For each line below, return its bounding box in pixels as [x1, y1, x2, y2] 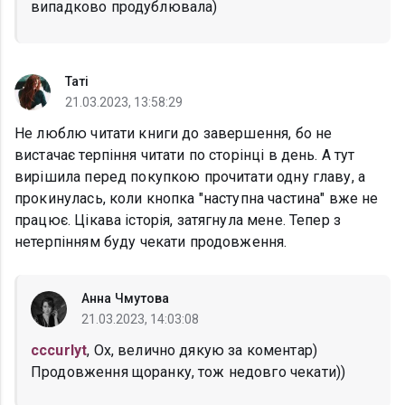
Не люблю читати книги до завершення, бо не [14, 125, 333, 143]
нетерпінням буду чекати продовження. [14, 233, 287, 251]
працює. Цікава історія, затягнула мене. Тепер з [14, 212, 342, 230]
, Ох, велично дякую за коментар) [87, 342, 318, 360]
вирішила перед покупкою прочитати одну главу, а [14, 168, 366, 186]
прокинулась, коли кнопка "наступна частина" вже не [14, 190, 379, 208]
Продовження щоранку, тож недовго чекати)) [31, 363, 346, 381]
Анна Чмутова [81, 291, 170, 306]
